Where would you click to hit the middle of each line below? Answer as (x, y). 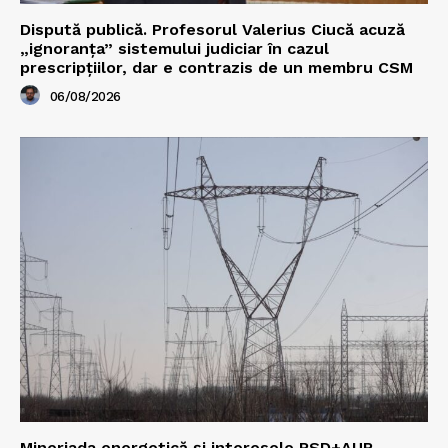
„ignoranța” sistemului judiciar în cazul (174, 48)
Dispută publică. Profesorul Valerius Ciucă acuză (212, 29)
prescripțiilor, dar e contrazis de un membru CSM (216, 67)
